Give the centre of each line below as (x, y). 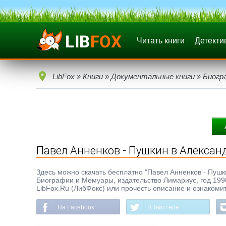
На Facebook (76, 207)
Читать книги (161, 41)
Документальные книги (153, 76)
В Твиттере (163, 207)
